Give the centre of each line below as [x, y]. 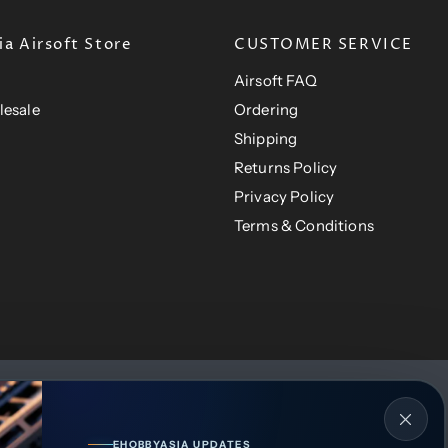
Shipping [266, 139]
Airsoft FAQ [275, 81]
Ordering [266, 110]
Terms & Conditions [304, 226]
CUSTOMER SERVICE [323, 45]
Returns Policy [286, 168]
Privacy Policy [284, 197]
